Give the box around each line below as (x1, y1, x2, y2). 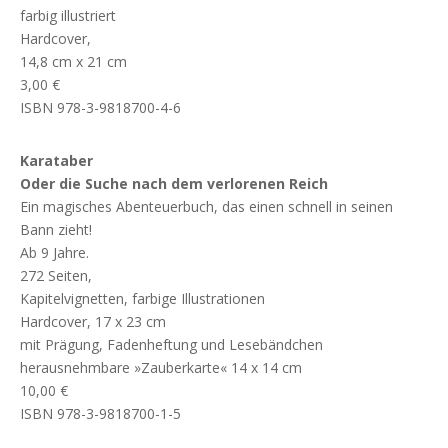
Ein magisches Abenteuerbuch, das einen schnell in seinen (20, 197, 393, 217)
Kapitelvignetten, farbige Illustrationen (20, 289, 265, 309)
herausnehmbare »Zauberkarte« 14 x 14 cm (20, 358, 302, 378)
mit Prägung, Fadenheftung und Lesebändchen (20, 335, 323, 355)
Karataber (20, 151, 93, 171)
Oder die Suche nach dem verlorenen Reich (20, 174, 328, 194)
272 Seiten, (20, 266, 92, 286)
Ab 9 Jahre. (20, 243, 89, 263)
